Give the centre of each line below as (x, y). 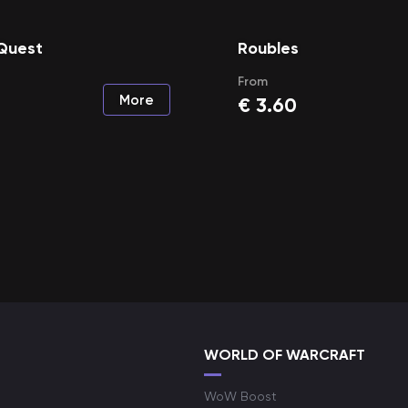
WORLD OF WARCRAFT (285, 355)
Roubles (269, 48)
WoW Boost (240, 396)
